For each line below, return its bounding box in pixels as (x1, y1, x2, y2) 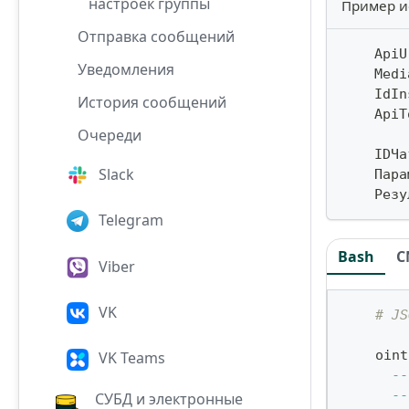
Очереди (78, 124, 142, 145)
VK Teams (99, 348, 166, 369)
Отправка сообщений (78, 26, 235, 47)
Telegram (99, 210, 164, 231)
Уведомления (78, 58, 174, 79)
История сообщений (78, 91, 226, 112)
